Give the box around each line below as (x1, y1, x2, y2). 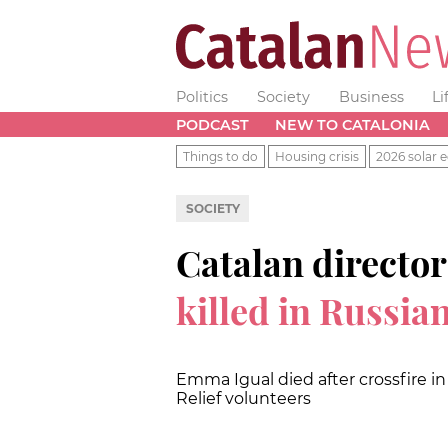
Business (338, 88, 404, 106)
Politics (176, 88, 228, 106)
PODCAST (176, 115, 249, 134)
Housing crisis (275, 148, 359, 164)
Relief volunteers (176, 388, 311, 408)
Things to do (183, 148, 258, 164)
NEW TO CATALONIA (274, 115, 430, 134)
